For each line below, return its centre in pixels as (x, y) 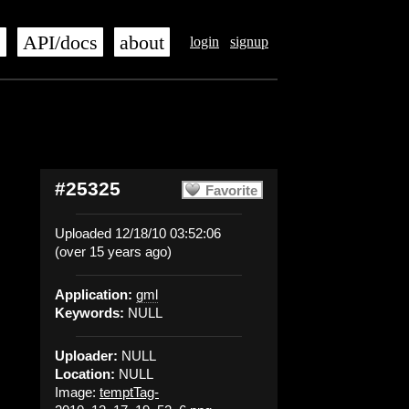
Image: (77, 392)
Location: (85, 374)
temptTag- (129, 392)
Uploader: (86, 356)
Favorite (231, 190)
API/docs (60, 43)
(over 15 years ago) (113, 252)
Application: (94, 294)
